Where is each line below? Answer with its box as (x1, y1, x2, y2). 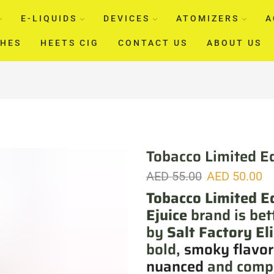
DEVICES (103, 13, 150, 23)
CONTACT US (117, 37, 188, 48)
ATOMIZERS (176, 13, 239, 23)
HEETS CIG (40, 37, 99, 48)
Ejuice (146, 203, 187, 227)
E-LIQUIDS (20, 13, 77, 23)
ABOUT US (206, 37, 262, 48)
